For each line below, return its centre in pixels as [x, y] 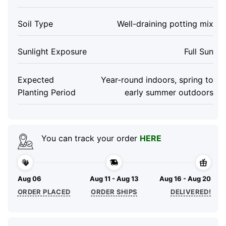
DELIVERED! [191, 191]
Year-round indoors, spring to [157, 79]
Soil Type [35, 23]
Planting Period [46, 92]
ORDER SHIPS [114, 191]
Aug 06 [29, 178]
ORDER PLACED [44, 191]
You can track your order [90, 138]
